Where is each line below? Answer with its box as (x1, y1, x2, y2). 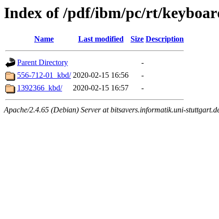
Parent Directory (17, 58, 68, 67)
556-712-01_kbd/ (17, 71, 71, 80)
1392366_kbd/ (17, 84, 62, 92)
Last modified (78, 35, 124, 44)
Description (146, 35, 184, 44)
